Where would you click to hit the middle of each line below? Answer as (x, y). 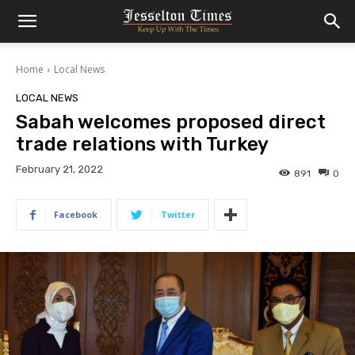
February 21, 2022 (59, 170)
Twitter (178, 215)
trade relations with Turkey (142, 144)
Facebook (76, 215)
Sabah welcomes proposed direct (171, 122)
